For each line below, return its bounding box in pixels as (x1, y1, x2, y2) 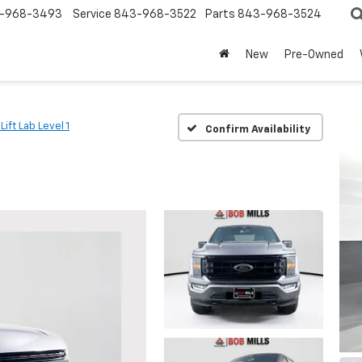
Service (73, 9, 112, 21)
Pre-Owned (284, 49, 343, 61)
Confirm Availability (204, 124, 310, 135)
